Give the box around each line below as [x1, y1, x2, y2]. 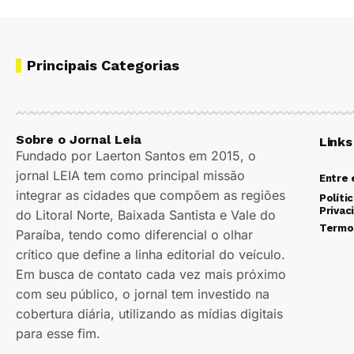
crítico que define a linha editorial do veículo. [16, 247, 285, 263]
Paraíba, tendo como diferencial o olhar [16, 227, 253, 243]
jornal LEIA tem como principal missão [16, 168, 245, 184]
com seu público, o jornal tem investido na [16, 286, 269, 303]
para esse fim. [16, 326, 100, 342]
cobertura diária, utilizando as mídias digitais [16, 306, 283, 322]
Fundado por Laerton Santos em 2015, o [16, 148, 256, 164]
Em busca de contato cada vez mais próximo [16, 266, 286, 283]
